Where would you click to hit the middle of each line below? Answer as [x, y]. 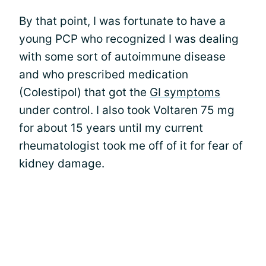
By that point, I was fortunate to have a [122, 21]
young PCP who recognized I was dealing [129, 39]
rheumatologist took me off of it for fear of [131, 146]
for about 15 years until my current [111, 128]
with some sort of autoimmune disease [122, 57]
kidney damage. [62, 164]
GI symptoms [185, 92]
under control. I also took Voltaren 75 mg [127, 110]
